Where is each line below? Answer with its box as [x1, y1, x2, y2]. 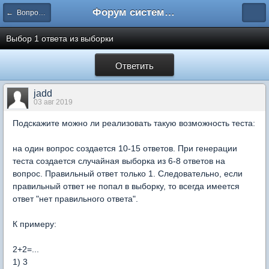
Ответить [115, 58, 154, 71]
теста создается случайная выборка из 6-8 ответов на [13, 156, 225, 166]
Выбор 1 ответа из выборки [6, 34, 113, 43]
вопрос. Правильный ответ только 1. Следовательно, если [13, 169, 243, 178]
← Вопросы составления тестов [38, 8, 46, 17]
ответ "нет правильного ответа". [13, 194, 138, 204]
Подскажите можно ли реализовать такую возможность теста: [13, 118, 255, 128]
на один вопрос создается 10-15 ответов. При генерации [13, 144, 237, 153]
